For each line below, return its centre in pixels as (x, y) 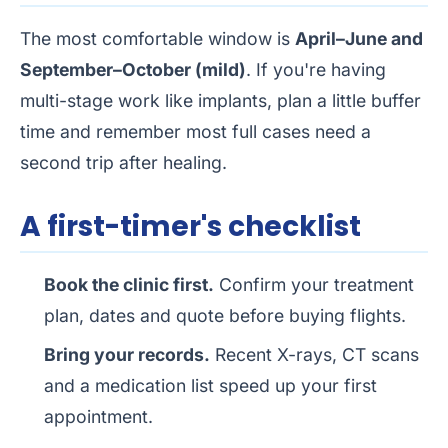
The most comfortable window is (157, 39)
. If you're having (316, 70)
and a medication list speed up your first (210, 386)
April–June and (359, 39)
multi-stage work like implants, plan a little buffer (220, 101)
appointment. (98, 417)
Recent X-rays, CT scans (314, 355)
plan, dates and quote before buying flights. (225, 316)
